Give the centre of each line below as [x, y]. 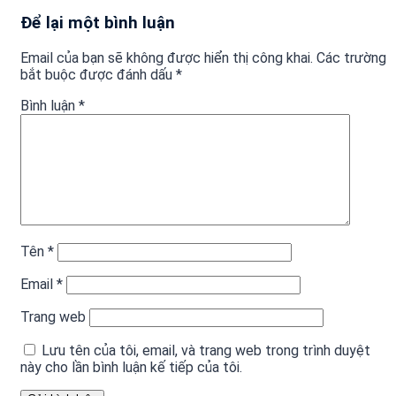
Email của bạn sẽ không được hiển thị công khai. [167, 57]
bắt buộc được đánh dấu [98, 74]
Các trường [351, 57]
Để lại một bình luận [98, 23]
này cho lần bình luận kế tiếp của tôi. [131, 367]
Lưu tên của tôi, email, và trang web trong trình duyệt [206, 350]
